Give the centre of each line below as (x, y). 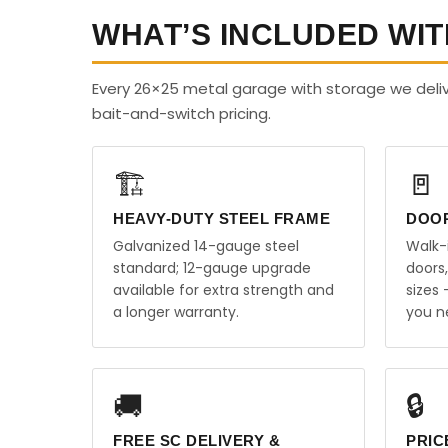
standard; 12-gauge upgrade (212, 268)
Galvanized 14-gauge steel (206, 246)
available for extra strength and (223, 290)
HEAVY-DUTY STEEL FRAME (221, 218)
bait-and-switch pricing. (181, 113)
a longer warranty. (176, 312)
